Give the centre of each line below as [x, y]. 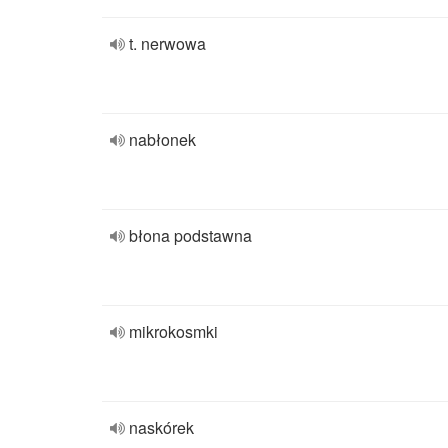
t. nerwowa [167, 43]
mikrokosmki [173, 331]
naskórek [161, 427]
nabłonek [162, 139]
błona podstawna [190, 235]
